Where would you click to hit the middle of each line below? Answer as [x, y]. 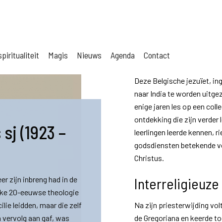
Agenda [123, 55]
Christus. [149, 158]
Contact [157, 55]
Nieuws [89, 55]
